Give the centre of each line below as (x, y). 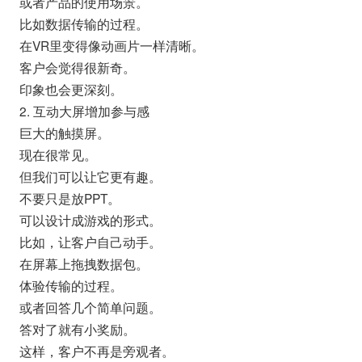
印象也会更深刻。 (71, 88)
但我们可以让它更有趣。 (90, 176)
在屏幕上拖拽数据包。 (84, 263)
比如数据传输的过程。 (84, 23)
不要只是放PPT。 (69, 198)
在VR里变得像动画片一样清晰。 (112, 45)
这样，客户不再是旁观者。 (97, 350)
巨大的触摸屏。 (64, 132)
